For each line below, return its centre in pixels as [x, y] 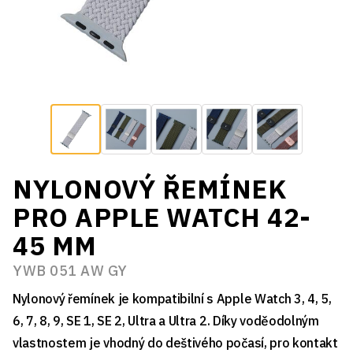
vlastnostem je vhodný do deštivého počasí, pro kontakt [175, 343]
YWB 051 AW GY [70, 271]
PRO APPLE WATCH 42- [162, 217]
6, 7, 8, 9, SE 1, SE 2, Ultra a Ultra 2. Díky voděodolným [166, 321]
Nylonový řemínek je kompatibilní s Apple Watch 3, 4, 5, [172, 299]
